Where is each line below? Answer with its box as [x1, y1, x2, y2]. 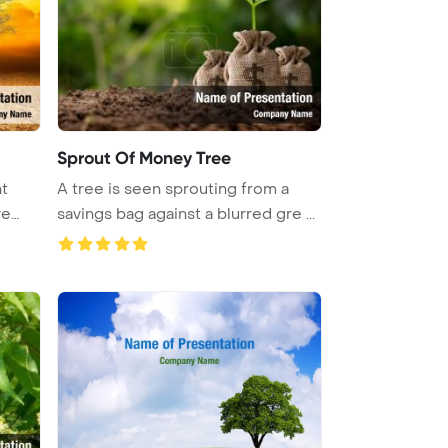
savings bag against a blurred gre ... [57, 203, 315, 224]
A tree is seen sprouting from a [57, 178, 289, 199]
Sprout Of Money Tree [57, 146, 231, 169]
